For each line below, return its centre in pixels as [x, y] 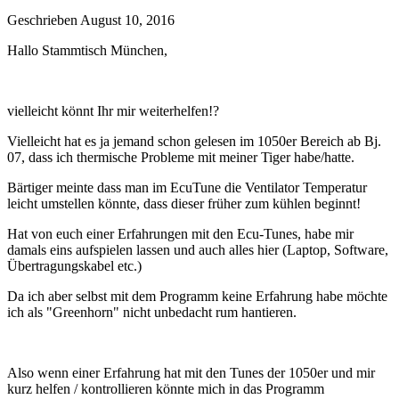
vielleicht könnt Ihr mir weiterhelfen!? [113, 110]
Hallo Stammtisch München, [87, 50]
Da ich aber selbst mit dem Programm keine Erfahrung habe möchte [197, 296]
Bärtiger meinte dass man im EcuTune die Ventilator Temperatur [187, 187]
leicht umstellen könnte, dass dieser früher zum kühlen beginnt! [184, 203]
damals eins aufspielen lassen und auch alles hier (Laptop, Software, [198, 249]
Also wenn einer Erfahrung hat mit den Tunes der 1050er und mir [191, 372]
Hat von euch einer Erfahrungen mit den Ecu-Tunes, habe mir [180, 233]
